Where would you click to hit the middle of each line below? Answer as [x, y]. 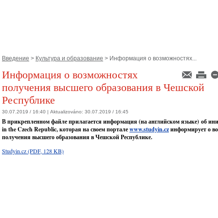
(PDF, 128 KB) [46, 151]
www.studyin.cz [149, 129]
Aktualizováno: [67, 112]
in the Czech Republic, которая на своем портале [66, 129]
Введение [16, 58]
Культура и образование [69, 58]
